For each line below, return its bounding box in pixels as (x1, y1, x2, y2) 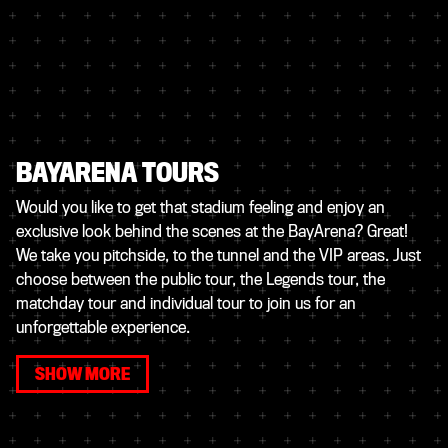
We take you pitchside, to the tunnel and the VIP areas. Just (16, 246, 421, 266)
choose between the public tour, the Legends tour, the (16, 270, 385, 290)
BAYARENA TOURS (16, 159, 219, 189)
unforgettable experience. (16, 318, 190, 338)
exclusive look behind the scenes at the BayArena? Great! (16, 222, 408, 242)
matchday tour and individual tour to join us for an (16, 294, 356, 314)
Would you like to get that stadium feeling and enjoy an (16, 198, 385, 218)
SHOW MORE (35, 365, 130, 385)
